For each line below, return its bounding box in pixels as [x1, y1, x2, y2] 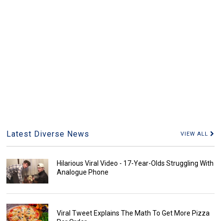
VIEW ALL [180, 131, 210, 138]
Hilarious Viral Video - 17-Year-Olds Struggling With [56, 159, 214, 168]
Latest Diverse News [6, 129, 90, 139]
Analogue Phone [56, 168, 109, 177]
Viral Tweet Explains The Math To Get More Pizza [56, 209, 210, 218]
